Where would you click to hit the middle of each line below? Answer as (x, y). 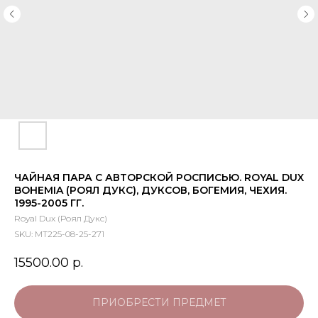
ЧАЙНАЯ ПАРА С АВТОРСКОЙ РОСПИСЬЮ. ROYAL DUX (159, 177)
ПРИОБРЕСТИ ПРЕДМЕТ (159, 303)
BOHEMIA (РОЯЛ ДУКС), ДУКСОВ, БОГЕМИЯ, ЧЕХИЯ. (150, 190)
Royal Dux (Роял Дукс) (61, 218)
